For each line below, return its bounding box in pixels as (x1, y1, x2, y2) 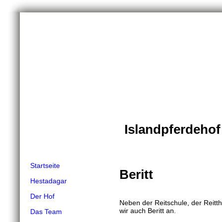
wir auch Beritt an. (119, 206, 178, 215)
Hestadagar (30, 177, 67, 185)
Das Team (30, 208, 62, 216)
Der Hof (30, 192, 55, 200)
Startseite (30, 162, 60, 169)
